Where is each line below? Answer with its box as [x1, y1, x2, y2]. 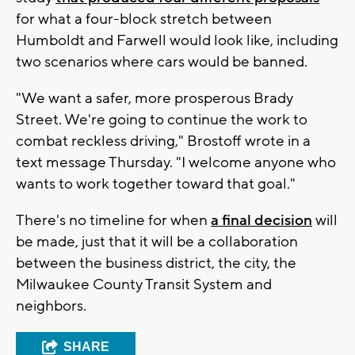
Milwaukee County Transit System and [16, 274, 272, 294]
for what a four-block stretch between [16, 9, 272, 29]
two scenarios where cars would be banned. [16, 52, 307, 71]
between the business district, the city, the [16, 253, 296, 273]
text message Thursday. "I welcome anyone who [16, 152, 336, 172]
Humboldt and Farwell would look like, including [16, 30, 338, 50]
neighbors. [16, 296, 90, 315]
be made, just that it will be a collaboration [16, 231, 298, 251]
